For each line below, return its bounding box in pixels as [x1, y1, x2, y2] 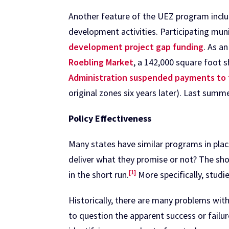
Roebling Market [68, 56, 134, 68]
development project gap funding [68, 40, 204, 53]
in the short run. [68, 168, 129, 180]
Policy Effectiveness [68, 112, 152, 124]
